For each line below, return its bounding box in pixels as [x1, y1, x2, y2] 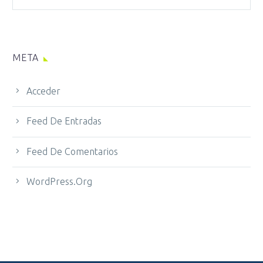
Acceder [26, 85, 60, 96]
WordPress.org [26, 176, 92, 187]
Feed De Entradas [26, 116, 102, 127]
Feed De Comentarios [26, 146, 118, 157]
